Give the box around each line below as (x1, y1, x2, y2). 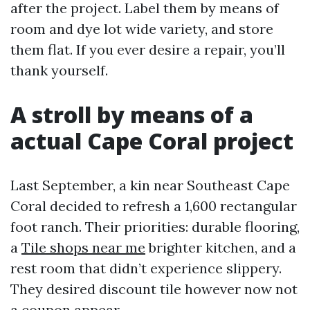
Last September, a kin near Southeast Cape (10, 176, 290, 194)
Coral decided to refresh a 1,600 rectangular (10, 197, 297, 215)
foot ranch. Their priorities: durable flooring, (10, 218, 300, 235)
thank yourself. (10, 62, 108, 79)
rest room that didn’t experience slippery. (10, 259, 282, 277)
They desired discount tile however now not (10, 280, 298, 298)
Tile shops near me (21, 239, 145, 256)
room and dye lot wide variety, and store (10, 20, 273, 37)
